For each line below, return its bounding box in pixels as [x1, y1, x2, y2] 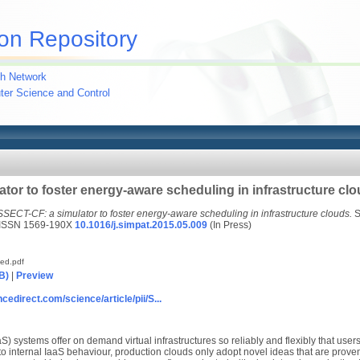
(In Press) [207, 219, 252, 231]
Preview [16, 270, 53, 281]
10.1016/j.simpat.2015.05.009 [75, 219, 207, 231]
